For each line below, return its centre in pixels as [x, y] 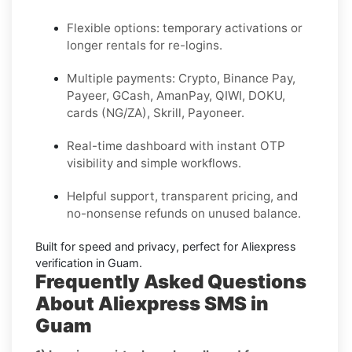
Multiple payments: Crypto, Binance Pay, [181, 79]
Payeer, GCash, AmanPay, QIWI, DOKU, [176, 96]
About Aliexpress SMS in [152, 304]
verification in [71, 263]
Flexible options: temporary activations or [185, 28]
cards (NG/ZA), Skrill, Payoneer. [156, 113]
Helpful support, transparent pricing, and [182, 196]
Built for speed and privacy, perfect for [138, 247]
